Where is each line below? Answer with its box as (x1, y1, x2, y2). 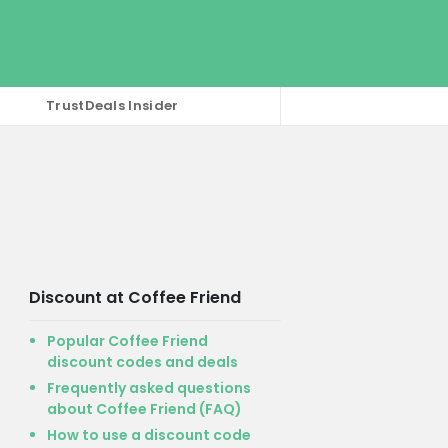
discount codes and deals (46, 351, 238, 372)
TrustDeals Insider (46, 96, 179, 116)
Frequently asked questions (46, 377, 251, 398)
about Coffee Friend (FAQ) (46, 398, 242, 419)
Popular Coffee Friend (46, 330, 208, 351)
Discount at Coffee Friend (28, 285, 241, 309)
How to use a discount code (46, 424, 251, 445)
